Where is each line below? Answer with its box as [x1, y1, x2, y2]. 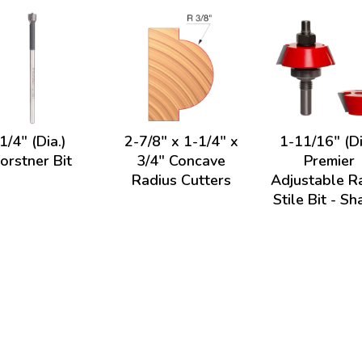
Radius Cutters [131, 170, 231, 190]
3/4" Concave [137, 151, 225, 170]
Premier [304, 151, 356, 170]
